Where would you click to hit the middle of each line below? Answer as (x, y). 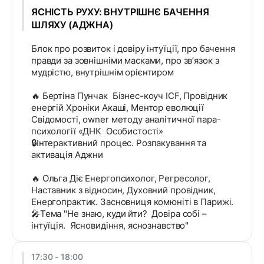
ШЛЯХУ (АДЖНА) (72, 25)
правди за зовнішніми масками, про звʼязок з (125, 61)
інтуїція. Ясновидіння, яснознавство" (110, 226)
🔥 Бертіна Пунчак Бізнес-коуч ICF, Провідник (130, 96)
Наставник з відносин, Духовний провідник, (123, 190)
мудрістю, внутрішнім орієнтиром (103, 72)
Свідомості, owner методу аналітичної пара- (126, 120)
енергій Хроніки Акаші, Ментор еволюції (118, 108)
